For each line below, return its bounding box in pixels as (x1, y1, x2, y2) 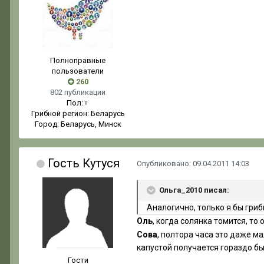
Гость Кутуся (47, 156, 120, 171)
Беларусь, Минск (60, 120, 121, 129)
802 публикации (50, 88, 105, 97)
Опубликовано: (137, 159, 193, 169)
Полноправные (50, 56, 105, 65)
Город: (34, 120, 61, 129)
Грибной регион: (31, 109, 91, 118)
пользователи (52, 67, 104, 76)
